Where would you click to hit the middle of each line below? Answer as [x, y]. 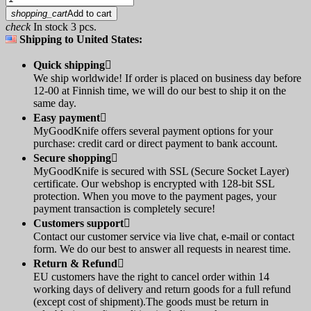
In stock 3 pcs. [64, 27]
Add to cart [90, 14]
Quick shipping [69, 65]
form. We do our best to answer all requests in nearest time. [162, 249]
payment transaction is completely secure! [124, 209]
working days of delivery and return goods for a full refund [162, 289]
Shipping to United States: [79, 40]
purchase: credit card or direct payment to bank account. [155, 144]
